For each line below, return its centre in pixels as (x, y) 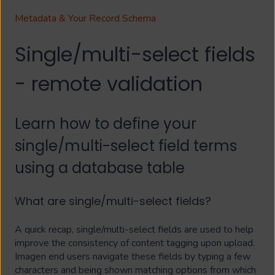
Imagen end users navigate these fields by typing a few (133, 257)
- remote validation (109, 84)
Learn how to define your (106, 123)
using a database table (100, 168)
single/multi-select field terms (126, 145)
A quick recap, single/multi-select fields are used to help (134, 230)
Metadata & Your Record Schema (85, 19)
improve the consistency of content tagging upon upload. (135, 243)
